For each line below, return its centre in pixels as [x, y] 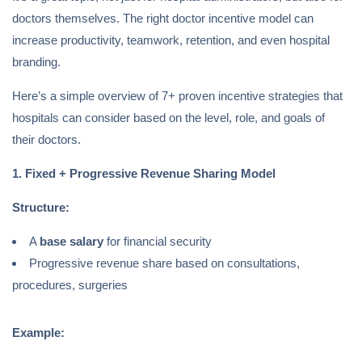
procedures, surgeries [70, 285]
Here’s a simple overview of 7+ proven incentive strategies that [177, 96]
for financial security [158, 242]
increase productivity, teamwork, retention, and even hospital [171, 40]
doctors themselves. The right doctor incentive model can [163, 19]
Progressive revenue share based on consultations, [164, 263]
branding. [36, 62]
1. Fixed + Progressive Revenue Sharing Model [144, 174]
